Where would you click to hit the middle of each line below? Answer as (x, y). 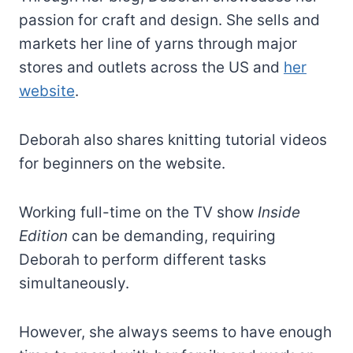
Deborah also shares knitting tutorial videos (173, 139)
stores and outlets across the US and (151, 67)
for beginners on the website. (122, 163)
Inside (279, 212)
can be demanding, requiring (172, 236)
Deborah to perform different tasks (143, 259)
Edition (43, 236)
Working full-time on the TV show (138, 212)
